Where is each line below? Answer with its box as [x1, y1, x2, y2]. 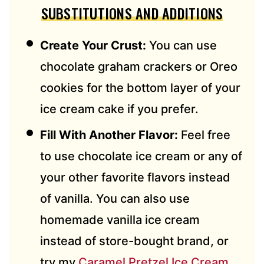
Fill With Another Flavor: [40, 128, 181, 143]
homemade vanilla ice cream [40, 213, 200, 227]
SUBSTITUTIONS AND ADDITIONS [41, 2, 223, 24]
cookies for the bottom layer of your [40, 81, 240, 95]
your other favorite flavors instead [40, 170, 230, 185]
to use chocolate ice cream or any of [40, 149, 242, 164]
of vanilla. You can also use [40, 192, 190, 206]
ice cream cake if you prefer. [40, 102, 199, 117]
